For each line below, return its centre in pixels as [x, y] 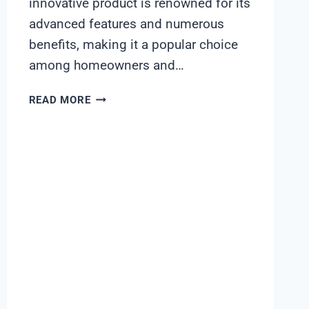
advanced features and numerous [126, 24]
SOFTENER [117, 147]
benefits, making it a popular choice [133, 45]
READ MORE [60, 100]
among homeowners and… [106, 66]
